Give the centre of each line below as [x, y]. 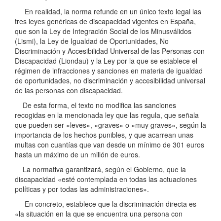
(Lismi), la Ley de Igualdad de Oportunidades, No [92, 41]
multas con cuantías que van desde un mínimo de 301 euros [110, 145]
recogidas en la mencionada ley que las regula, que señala [107, 115]
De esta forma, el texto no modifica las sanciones [95, 105]
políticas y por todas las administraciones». [82, 189]
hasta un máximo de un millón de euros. [77, 155]
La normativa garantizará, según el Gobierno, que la [100, 169]
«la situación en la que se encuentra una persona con [99, 214]
